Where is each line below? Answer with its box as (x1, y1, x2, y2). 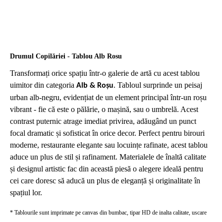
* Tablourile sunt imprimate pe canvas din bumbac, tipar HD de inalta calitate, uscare (10, 209, 207, 216)
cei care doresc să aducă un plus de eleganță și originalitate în (10, 176, 200, 185)
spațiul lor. (10, 188, 42, 197)
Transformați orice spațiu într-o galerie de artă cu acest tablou (10, 68, 200, 77)
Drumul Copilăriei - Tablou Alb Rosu (10, 52, 122, 60)
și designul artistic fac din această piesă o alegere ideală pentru (10, 164, 203, 173)
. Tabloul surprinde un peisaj (113, 80, 202, 89)
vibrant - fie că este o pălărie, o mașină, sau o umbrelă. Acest (10, 105, 198, 113)
